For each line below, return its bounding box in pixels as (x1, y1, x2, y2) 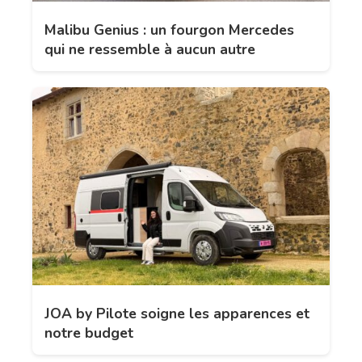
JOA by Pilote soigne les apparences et (44, 304, 309, 324)
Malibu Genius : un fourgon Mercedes (44, 20, 294, 40)
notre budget (44, 323, 133, 343)
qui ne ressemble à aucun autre (44, 40, 255, 59)
